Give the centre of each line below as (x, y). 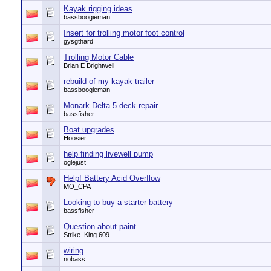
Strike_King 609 (87, 235)
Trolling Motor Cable (99, 57)
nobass (74, 259)
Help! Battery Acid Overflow (112, 178)
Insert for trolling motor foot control (124, 33)
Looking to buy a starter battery (118, 202)
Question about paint (100, 227)
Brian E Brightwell (89, 65)
